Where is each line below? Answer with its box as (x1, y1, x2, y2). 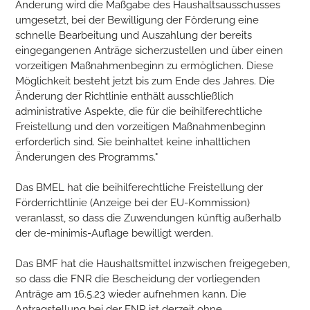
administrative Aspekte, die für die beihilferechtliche (15, 105, 263, 118)
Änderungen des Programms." (15, 151, 158, 164)
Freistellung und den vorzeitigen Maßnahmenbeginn (15, 120, 266, 134)
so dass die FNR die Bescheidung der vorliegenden (15, 273, 261, 286)
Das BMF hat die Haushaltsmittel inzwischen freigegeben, (15, 257, 291, 271)
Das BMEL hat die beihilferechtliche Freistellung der (15, 181, 264, 194)
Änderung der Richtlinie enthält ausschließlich (15, 90, 235, 103)
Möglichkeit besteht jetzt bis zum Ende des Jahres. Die (15, 75, 275, 88)
